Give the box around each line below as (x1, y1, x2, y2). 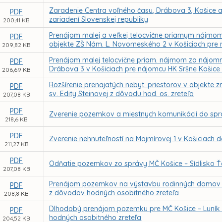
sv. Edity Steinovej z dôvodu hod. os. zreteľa (49, 89, 194, 98)
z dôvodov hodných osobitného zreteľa (49, 188, 179, 197)
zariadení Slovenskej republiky (49, 15, 149, 24)
